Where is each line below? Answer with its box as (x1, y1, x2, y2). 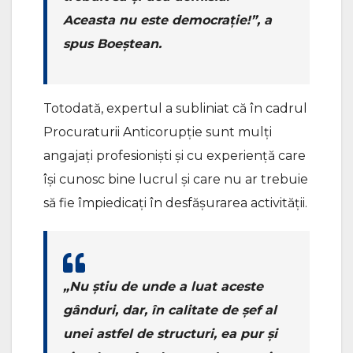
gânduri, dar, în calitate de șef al (63, 303, 277, 318)
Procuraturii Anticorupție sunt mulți (43, 124, 272, 140)
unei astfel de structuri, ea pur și (63, 326, 277, 342)
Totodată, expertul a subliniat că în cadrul (43, 101, 307, 117)
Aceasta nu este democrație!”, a (63, 13, 272, 28)
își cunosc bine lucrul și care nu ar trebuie (43, 172, 308, 188)
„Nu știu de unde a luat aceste (63, 279, 263, 295)
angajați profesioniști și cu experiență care (43, 148, 306, 164)
